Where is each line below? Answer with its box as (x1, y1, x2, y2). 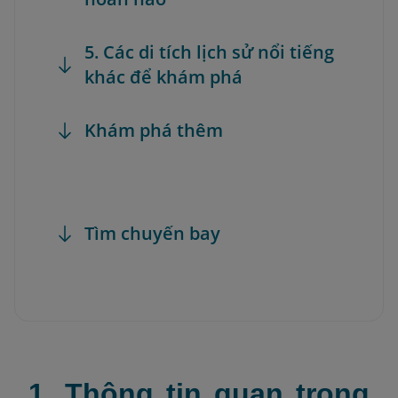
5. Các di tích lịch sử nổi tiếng (84, 40, 334, 64)
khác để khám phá (84, 65, 243, 89)
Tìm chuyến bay (84, 221, 220, 245)
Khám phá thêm (84, 118, 223, 142)
